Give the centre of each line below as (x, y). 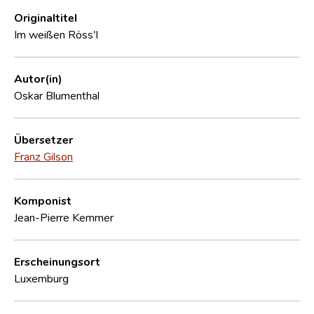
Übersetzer (43, 139)
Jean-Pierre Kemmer (64, 217)
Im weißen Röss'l (56, 34)
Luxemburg (41, 278)
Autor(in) (38, 78)
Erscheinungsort (57, 261)
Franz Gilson (43, 156)
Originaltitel (46, 17)
